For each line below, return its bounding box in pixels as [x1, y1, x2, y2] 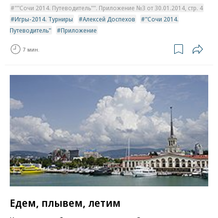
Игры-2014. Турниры [15, 15, 73, 24]
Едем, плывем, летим [10, 195, 121, 210]
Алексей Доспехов [83, 15, 135, 24]
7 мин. [23, 45, 39, 53]
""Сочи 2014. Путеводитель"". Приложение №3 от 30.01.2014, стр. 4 [15, 3, 203, 13]
